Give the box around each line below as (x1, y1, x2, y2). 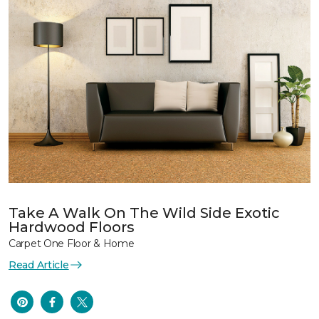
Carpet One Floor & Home (9, 236, 135, 250)
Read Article (9, 258, 69, 271)
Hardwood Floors (9, 218, 135, 236)
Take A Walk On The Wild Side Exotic (9, 204, 280, 221)
